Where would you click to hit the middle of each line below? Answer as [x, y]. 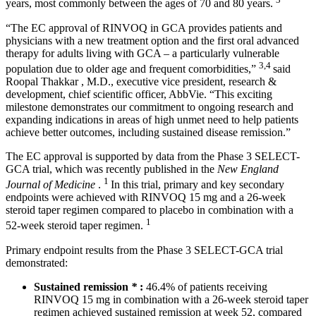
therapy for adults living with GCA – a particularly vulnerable [142, 53]
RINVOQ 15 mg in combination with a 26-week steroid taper [171, 299]
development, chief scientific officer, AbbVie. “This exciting [139, 94]
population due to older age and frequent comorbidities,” [132, 68]
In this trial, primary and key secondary [197, 185]
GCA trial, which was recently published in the [111, 169]
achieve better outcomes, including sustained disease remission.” [148, 132]
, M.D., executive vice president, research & [179, 81]
